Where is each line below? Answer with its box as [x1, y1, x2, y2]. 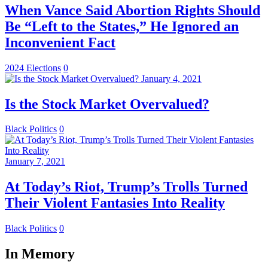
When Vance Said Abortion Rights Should [5, 2, 260, 18]
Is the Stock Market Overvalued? [5, 96, 209, 112]
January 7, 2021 [5, 156, 65, 167]
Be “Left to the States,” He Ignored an [5, 18, 239, 34]
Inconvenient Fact [5, 34, 115, 50]
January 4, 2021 [141, 73, 202, 84]
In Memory [5, 246, 75, 262]
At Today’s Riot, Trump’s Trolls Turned [5, 179, 248, 195]
